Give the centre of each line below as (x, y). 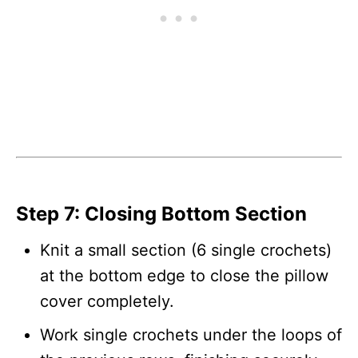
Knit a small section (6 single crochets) (186, 251)
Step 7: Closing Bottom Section (161, 214)
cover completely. (107, 302)
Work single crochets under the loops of (191, 335)
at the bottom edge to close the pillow (184, 276)
